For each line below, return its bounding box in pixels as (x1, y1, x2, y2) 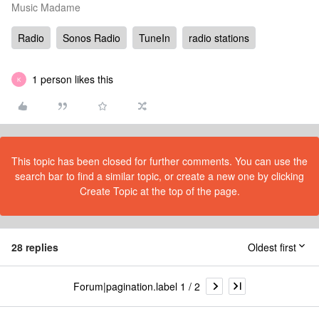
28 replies (11, 240, 58, 254)
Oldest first (248, 240, 296, 254)
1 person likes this (32, 72, 113, 86)
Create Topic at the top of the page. (79, 184, 240, 198)
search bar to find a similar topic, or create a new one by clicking (15, 169, 304, 183)
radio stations (189, 31, 249, 45)
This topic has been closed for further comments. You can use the (11, 154, 308, 168)
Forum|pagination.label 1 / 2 (73, 278, 200, 293)
